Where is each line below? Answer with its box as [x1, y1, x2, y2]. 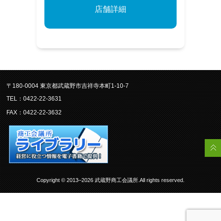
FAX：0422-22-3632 [6, 109, 62, 115]
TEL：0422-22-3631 [6, 95, 62, 102]
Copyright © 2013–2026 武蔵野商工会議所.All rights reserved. [36, 177, 184, 184]
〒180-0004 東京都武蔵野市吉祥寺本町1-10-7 [6, 82, 129, 89]
